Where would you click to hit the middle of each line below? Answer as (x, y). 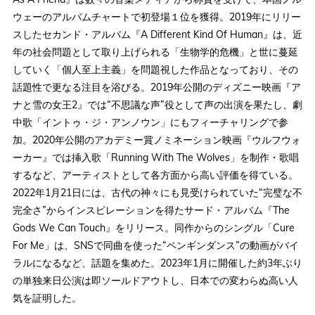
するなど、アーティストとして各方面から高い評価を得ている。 (155, 175)
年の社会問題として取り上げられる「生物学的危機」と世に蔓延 (155, 52)
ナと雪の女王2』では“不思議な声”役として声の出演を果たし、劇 (157, 105)
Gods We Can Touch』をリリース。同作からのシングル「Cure (153, 228)
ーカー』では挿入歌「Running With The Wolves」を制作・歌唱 (155, 158)
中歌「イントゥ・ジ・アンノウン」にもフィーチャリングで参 (150, 123)
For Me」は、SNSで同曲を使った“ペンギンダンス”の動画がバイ (155, 246)
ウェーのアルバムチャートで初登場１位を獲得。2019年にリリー (156, 17)
